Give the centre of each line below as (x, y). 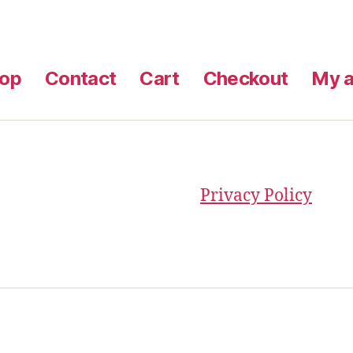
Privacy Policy (256, 195)
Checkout (245, 78)
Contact (81, 78)
